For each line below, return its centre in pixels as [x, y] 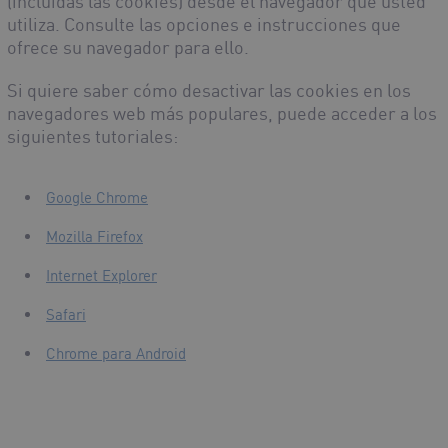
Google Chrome [97, 198]
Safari [66, 315]
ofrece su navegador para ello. [128, 47]
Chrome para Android [116, 354]
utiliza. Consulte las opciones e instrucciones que [204, 24]
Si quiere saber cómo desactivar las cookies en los [209, 90]
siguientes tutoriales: [92, 136]
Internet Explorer [101, 276]
